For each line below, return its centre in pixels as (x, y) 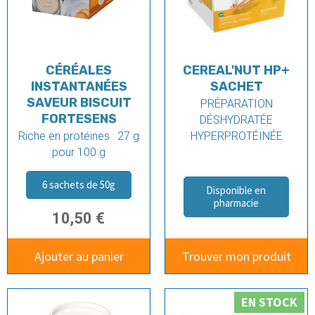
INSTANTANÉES (79, 87)
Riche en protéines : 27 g (79, 136)
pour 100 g (79, 153)
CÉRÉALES (79, 71)
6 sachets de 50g (78, 185)
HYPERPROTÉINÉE (236, 136)
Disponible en (236, 191)
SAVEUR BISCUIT (79, 103)
